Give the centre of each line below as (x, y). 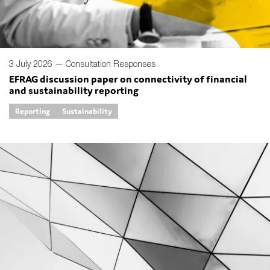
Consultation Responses (111, 63)
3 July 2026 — (37, 63)
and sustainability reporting (74, 90)
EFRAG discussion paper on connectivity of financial (128, 79)
